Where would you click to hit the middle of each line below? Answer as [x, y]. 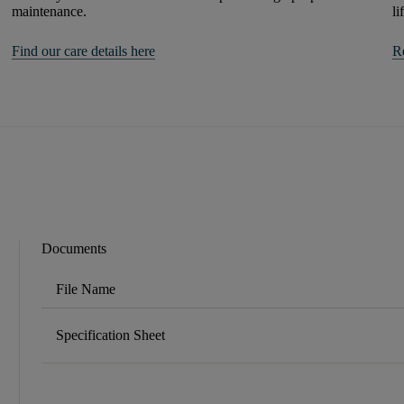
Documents [74, 248]
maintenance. [50, 11]
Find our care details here [84, 50]
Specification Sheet [111, 335]
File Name [86, 289]
